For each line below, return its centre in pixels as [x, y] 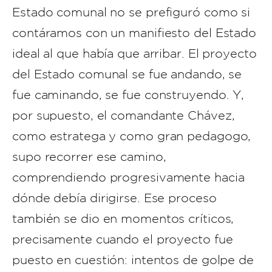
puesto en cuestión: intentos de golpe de [133, 260]
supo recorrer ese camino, [89, 157]
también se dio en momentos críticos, [123, 219]
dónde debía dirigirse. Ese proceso [114, 198]
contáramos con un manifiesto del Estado [134, 33]
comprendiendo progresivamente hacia [128, 177]
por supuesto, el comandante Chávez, [124, 115]
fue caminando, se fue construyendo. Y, [128, 95]
